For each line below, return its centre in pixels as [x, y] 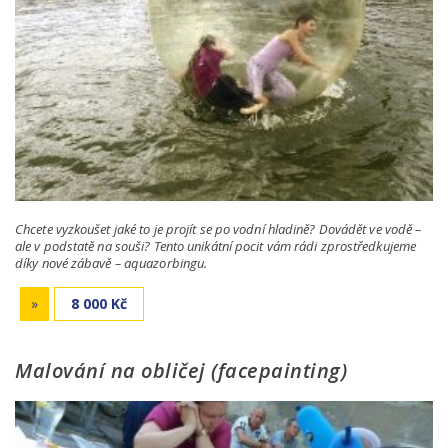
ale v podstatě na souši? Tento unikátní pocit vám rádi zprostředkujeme [215, 245]
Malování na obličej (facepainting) [181, 370]
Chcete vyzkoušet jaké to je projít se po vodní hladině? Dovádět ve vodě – [218, 228]
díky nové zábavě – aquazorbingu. [111, 262]
